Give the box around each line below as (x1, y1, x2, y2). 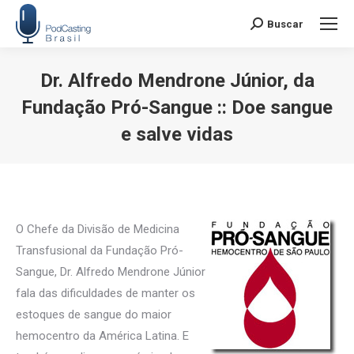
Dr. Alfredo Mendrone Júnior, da (40, 70, 314, 92)
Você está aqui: (177, 151, 258, 165)
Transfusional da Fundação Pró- (16, 243, 183, 258)
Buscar (267, 17, 303, 30)
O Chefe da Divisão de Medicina (16, 222, 179, 236)
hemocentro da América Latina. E (16, 329, 189, 343)
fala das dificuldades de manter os (16, 286, 195, 300)
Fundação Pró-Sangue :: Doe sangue (21, 96, 333, 119)
